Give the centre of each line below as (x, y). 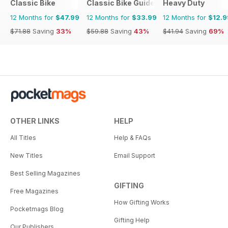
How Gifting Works (142, 203)
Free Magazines (34, 191)
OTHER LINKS (35, 121)
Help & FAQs (133, 138)
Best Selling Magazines (45, 174)
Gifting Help (132, 220)
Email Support (135, 156)
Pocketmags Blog (37, 209)
